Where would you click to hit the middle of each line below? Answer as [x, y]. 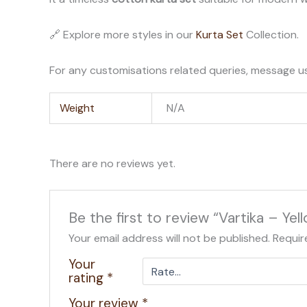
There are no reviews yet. [112, 163]
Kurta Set [220, 34]
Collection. [271, 34]
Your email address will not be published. [169, 238]
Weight [77, 108]
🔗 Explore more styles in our [123, 34]
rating [87, 278]
